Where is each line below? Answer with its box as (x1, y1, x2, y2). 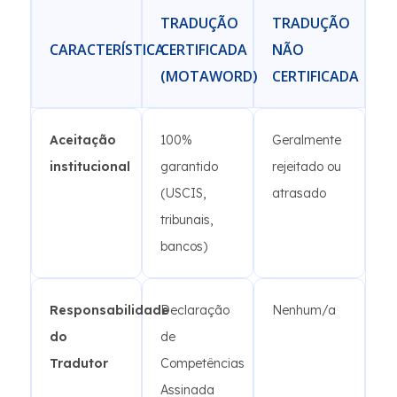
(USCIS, (160, 185, 206, 201)
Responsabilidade (50, 302, 169, 318)
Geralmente (272, 132, 341, 148)
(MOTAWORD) (160, 66, 258, 86)
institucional (50, 159, 130, 175)
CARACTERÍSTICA (50, 40, 165, 59)
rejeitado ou (272, 159, 341, 175)
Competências (160, 355, 245, 371)
